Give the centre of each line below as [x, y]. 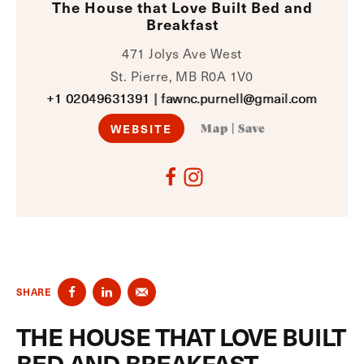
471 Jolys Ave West [182, 53]
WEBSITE [141, 128]
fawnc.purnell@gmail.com [239, 98]
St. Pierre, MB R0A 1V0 [182, 76]
